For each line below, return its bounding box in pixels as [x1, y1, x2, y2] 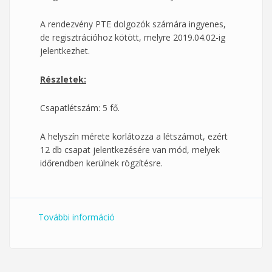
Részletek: [40, 73, 86, 85]
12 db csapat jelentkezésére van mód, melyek [40, 144, 220, 155]
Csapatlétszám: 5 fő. [40, 102, 120, 114]
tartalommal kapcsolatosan [115, 225, 223, 236]
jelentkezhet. [40, 45, 90, 56]
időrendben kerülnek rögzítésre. [40, 157, 163, 169]
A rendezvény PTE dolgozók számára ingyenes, [40, 18, 226, 30]
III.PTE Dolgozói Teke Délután [115, 211, 233, 223]
